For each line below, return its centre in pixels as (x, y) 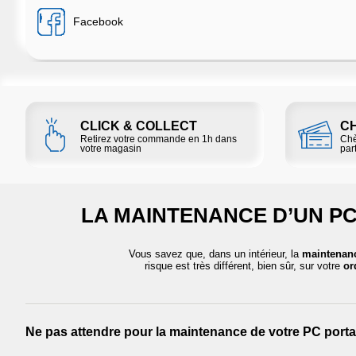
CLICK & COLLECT (139, 126)
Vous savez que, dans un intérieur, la (215, 253)
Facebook (98, 21)
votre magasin (111, 148)
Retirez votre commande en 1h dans (159, 139)
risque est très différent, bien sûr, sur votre (244, 265)
